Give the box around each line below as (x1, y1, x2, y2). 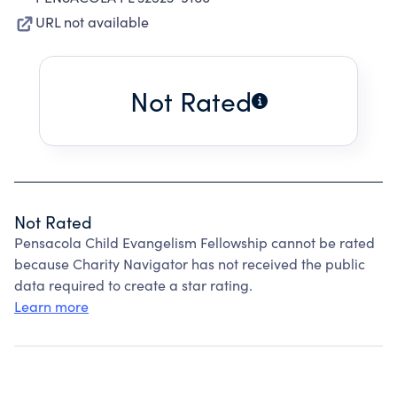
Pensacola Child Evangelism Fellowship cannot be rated (14, 233, 375, 252)
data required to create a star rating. (14, 276, 253, 294)
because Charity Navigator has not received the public (14, 254, 365, 273)
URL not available (35, 12, 149, 31)
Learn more (14, 297, 89, 315)
